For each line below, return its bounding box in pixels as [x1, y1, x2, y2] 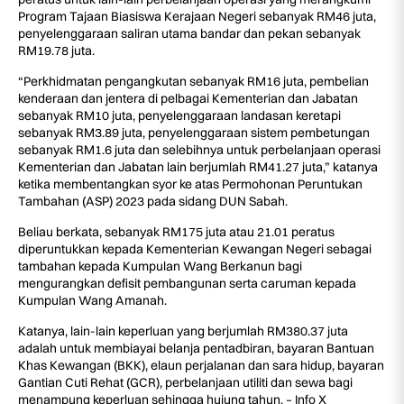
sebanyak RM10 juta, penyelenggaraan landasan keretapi [18, 107, 341, 124]
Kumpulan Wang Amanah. [18, 292, 167, 309]
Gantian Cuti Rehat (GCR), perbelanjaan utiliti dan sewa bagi [18, 374, 353, 391]
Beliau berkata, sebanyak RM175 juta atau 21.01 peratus [18, 224, 335, 241]
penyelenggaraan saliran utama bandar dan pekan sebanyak [18, 25, 361, 42]
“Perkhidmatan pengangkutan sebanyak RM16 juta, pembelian [18, 73, 369, 90]
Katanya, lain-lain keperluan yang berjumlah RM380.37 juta [18, 323, 348, 340]
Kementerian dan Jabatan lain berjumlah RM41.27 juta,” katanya [18, 159, 378, 176]
